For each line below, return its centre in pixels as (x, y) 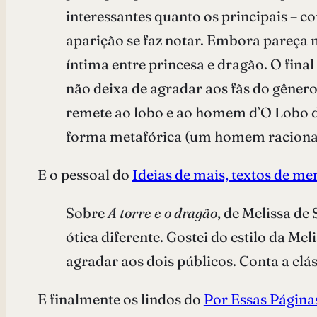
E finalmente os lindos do (120, 299)
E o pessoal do (85, 174)
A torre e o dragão (161, 212)
